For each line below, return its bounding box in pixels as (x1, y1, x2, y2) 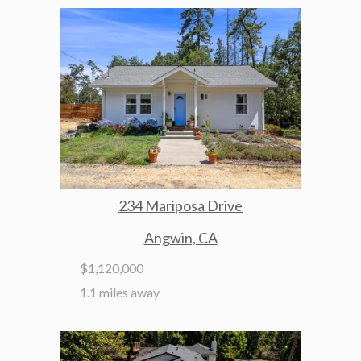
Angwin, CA (143, 229, 218, 247)
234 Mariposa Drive (118, 197, 243, 214)
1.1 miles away (80, 284, 160, 300)
